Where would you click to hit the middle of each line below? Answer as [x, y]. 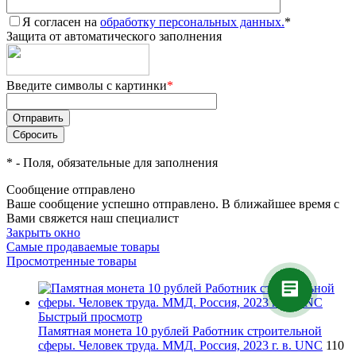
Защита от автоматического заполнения [114, 37]
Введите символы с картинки [87, 86]
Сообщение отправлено [71, 190]
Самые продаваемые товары [83, 247]
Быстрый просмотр [90, 317]
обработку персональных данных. [192, 22]
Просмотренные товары [72, 261]
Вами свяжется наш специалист [93, 219]
